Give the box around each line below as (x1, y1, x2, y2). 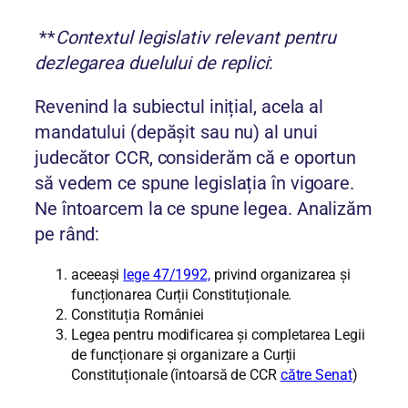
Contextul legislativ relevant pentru (55, 26, 337, 49)
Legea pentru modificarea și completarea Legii (71, 326, 365, 344)
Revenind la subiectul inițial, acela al (35, 96, 324, 118)
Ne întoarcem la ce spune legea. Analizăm (35, 198, 372, 220)
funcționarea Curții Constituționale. (71, 286, 292, 304)
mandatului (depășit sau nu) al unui (35, 121, 318, 144)
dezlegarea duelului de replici (35, 52, 269, 75)
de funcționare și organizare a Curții (71, 346, 297, 364)
